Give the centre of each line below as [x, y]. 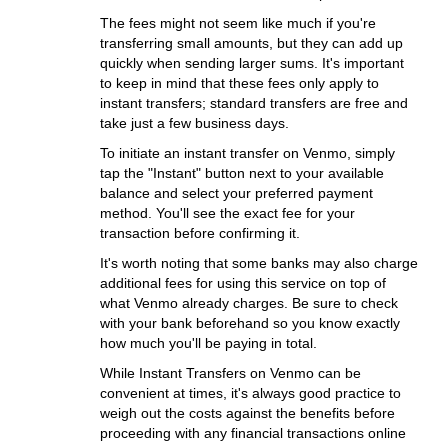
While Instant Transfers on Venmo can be [230, 373]
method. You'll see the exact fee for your [227, 213]
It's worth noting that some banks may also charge [259, 263]
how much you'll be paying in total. [208, 343]
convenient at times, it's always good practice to [250, 393]
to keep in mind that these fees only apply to [239, 83]
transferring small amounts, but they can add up [251, 43]
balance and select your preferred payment [236, 193]
